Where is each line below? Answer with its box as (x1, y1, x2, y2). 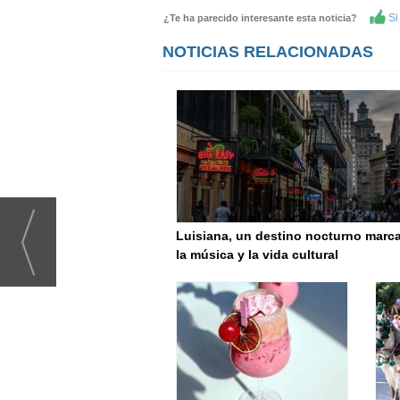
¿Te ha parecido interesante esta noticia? (163, 12, 365, 23)
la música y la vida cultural (176, 247, 338, 262)
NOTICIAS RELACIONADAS (162, 43, 373, 61)
